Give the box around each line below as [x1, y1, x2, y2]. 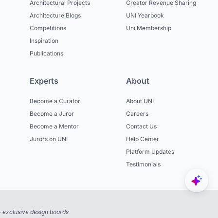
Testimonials [126, 161, 161, 168]
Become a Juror [30, 110, 74, 118]
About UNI [126, 97, 154, 105]
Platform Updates [126, 148, 174, 156]
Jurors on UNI [30, 135, 68, 143]
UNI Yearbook [126, 12, 164, 19]
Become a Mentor [30, 123, 79, 130]
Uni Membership [126, 24, 171, 32]
